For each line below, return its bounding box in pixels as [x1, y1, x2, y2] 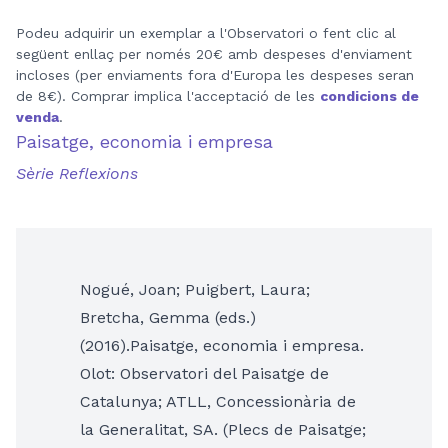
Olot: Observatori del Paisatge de [80, 363, 329, 383]
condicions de [320, 87, 419, 104]
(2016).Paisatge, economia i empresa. [80, 335, 364, 355]
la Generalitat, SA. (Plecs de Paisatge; [80, 419, 366, 439]
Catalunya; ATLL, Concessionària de [80, 391, 356, 411]
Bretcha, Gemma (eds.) [80, 307, 256, 327]
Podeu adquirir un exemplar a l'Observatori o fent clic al [16, 24, 396, 41]
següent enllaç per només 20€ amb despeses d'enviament [16, 45, 412, 62]
